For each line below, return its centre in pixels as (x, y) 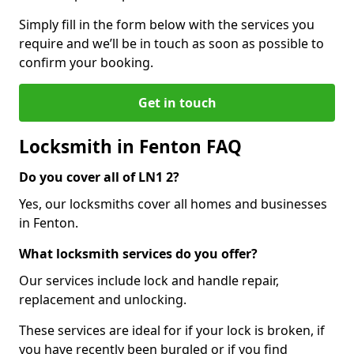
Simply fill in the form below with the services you (167, 24)
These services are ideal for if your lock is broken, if (172, 330)
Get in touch (177, 102)
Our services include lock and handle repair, (149, 280)
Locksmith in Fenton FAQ (130, 146)
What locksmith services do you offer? (138, 253)
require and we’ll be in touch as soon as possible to (171, 43)
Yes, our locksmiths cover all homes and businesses (173, 203)
